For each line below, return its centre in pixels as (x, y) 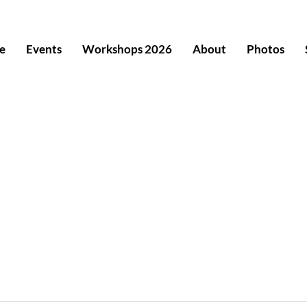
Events (44, 49)
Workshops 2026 (127, 49)
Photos (266, 49)
